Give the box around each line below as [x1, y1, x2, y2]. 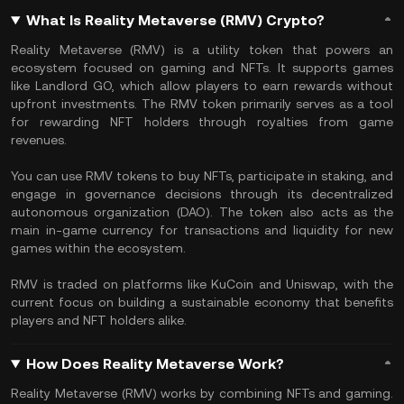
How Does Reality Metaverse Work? [25, 355, 284, 372]
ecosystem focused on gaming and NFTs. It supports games [11, 60, 393, 75]
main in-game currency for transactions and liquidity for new [11, 223, 393, 237]
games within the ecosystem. [11, 241, 189, 255]
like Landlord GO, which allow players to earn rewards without [11, 78, 393, 93]
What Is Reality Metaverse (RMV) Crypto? [25, 12, 325, 29]
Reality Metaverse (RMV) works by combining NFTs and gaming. [11, 386, 393, 400]
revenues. [11, 133, 67, 147]
